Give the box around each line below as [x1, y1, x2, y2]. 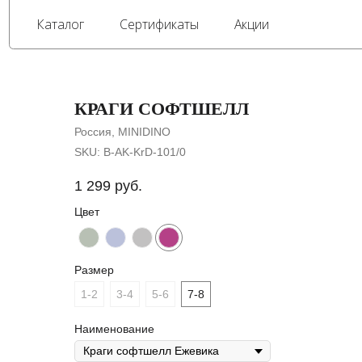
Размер [74, 263, 114, 277]
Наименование [74, 322, 154, 336]
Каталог [33, 13, 75, 30]
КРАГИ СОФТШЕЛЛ [74, 99, 249, 119]
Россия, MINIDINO [74, 125, 170, 138]
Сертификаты [106, 13, 178, 30]
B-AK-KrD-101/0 [103, 145, 186, 158]
